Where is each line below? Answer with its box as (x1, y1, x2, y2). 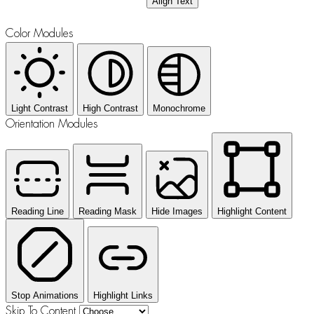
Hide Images (151, 205, 203, 217)
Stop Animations (11, 289, 78, 301)
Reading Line (11, 205, 64, 217)
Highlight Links (93, 289, 153, 301)
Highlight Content (217, 205, 287, 217)
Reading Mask (78, 205, 137, 217)
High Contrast (83, 102, 138, 114)
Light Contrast (11, 102, 68, 114)
